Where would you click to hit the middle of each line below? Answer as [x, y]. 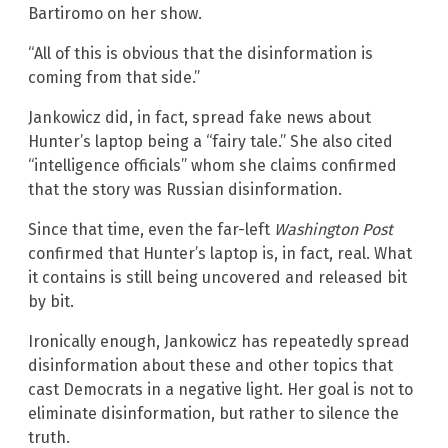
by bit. [51, 301]
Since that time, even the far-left [151, 229]
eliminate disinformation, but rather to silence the [213, 413]
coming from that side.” [114, 77]
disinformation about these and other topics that [210, 365]
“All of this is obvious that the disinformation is [200, 53]
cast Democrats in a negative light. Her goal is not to [220, 389]
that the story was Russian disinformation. [185, 189]
